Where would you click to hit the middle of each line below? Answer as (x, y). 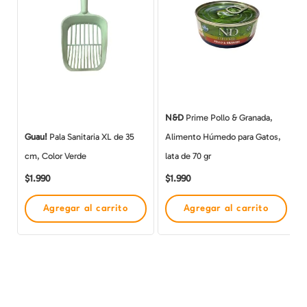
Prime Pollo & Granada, (228, 118)
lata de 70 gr (188, 156)
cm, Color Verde (56, 156)
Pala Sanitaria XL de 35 (91, 137)
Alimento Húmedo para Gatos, (223, 137)
